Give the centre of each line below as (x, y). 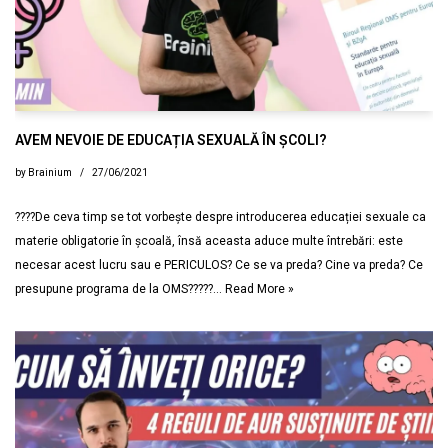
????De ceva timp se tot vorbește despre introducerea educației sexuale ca (220, 217)
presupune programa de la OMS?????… (120, 289)
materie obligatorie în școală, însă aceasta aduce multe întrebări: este (209, 241)
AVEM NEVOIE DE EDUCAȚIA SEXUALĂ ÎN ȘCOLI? (171, 140)
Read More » (259, 289)
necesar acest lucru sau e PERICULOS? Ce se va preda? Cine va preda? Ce (219, 265)
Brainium (50, 173)
